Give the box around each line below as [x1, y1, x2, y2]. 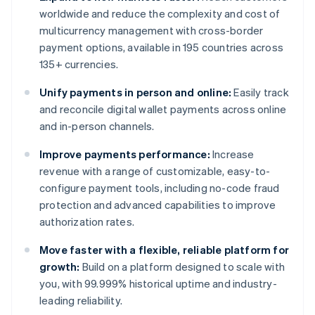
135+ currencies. [39, 57, 119, 72]
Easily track [231, 85, 289, 100]
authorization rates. [39, 214, 134, 229]
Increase [210, 147, 255, 162]
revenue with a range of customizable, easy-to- [39, 164, 271, 179]
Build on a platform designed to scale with [79, 259, 285, 274]
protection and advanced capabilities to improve [39, 198, 276, 212]
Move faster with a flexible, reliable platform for [39, 243, 290, 257]
